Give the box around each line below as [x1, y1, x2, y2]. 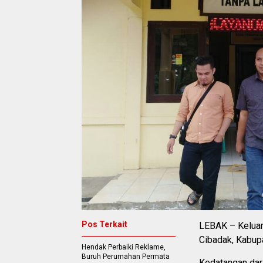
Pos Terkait [82, 219, 127, 229]
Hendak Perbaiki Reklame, [82, 242, 166, 251]
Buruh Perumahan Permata [82, 252, 170, 261]
